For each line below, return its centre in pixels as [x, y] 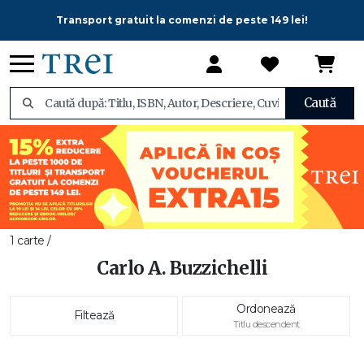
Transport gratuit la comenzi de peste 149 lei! [182, 20]
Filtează [94, 315]
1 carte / [30, 240]
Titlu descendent [266, 324]
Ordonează [266, 309]
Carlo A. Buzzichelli [182, 268]
